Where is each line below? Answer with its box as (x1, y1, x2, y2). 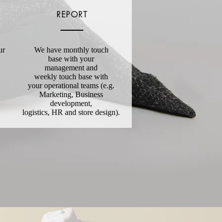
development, (50, 99, 93, 108)
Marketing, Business (39, 90, 104, 99)
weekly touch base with (34, 72, 109, 81)
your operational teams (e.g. (28, 81, 115, 90)
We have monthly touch (34, 46, 109, 54)
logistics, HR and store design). (22, 108, 120, 116)
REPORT (56, 9, 88, 20)
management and (45, 63, 98, 72)
